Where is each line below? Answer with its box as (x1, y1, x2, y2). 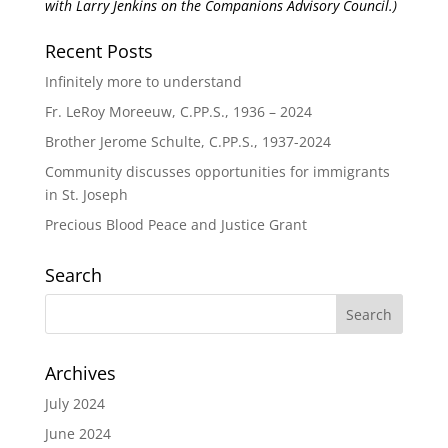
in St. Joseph (44, 185, 128, 204)
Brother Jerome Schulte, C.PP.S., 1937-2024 (44, 132, 331, 151)
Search (44, 263, 102, 287)
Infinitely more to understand (44, 72, 242, 91)
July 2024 (44, 394, 105, 413)
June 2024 (44, 424, 111, 443)
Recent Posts (44, 39, 153, 63)
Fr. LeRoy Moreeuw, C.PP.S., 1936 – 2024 (44, 102, 312, 121)
